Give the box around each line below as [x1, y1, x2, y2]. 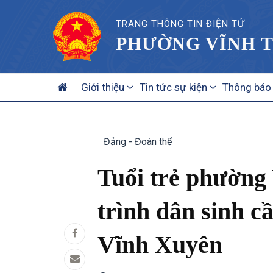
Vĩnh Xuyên [97, 231, 222, 258]
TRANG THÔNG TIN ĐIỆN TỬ [116, 18, 245, 29]
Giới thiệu [81, 81, 127, 93]
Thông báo [222, 81, 271, 93]
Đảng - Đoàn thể [104, 136, 172, 147]
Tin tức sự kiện [140, 81, 210, 93]
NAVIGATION [53, 85, 118, 97]
